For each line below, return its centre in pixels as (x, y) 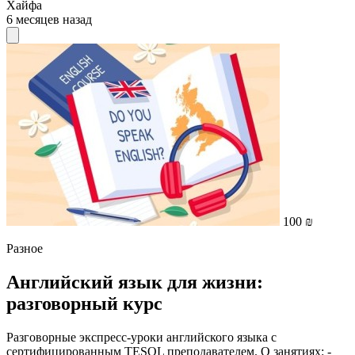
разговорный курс (84, 303)
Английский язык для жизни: (135, 282)
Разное (25, 248)
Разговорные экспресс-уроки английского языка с (141, 337)
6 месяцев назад (49, 19)
